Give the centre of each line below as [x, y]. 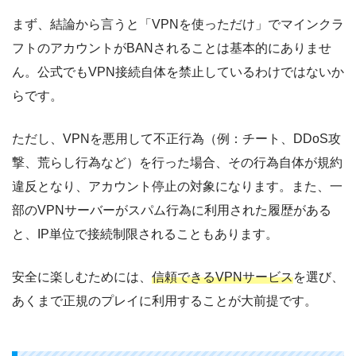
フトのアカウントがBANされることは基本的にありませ [172, 48]
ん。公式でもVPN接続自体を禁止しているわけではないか [178, 72]
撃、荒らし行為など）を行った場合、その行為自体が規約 [177, 163]
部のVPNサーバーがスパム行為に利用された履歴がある [172, 211]
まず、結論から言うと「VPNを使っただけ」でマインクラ [178, 25]
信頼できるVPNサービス [222, 277]
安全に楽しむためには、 [82, 277]
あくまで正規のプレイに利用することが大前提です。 [164, 301]
